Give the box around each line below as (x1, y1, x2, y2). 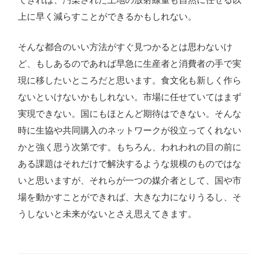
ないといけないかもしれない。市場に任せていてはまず (18, 91, 241, 102)
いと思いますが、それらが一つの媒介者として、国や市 (18, 175, 241, 185)
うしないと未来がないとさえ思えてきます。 (18, 208, 197, 219)
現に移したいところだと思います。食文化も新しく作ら (18, 74, 241, 85)
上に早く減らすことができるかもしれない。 (18, 11, 197, 22)
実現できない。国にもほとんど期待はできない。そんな (18, 108, 241, 119)
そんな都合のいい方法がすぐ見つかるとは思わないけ (18, 41, 232, 52)
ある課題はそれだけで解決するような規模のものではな (18, 158, 241, 169)
